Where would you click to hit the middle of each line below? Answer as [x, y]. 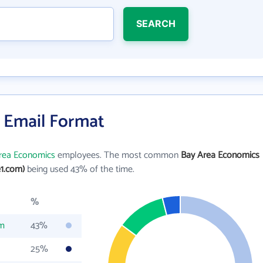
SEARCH [156, 23]
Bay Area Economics [220, 155]
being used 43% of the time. [80, 169]
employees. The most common [118, 155]
